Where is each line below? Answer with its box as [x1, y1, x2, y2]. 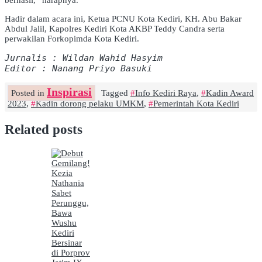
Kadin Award [206, 88, 254, 98]
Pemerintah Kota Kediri [153, 98, 239, 108]
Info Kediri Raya [135, 88, 196, 98]
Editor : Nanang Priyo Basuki [5, 63, 152, 74]
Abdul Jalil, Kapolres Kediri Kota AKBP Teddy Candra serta [5, 23, 225, 33]
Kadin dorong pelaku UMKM [36, 98, 144, 108]
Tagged [101, 88, 130, 98]
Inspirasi [47, 85, 92, 98]
